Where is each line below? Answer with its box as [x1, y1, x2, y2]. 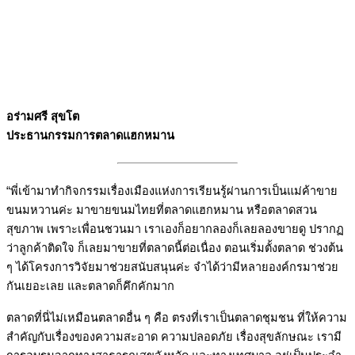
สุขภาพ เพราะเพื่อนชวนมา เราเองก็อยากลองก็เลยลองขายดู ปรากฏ [6, 222, 344, 235]
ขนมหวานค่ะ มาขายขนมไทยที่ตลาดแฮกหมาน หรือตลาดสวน [6, 203, 317, 216]
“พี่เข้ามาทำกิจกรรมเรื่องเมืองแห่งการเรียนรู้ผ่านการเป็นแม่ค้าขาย [6, 184, 338, 197]
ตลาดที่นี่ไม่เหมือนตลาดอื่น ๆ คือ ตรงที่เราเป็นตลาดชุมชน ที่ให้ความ [6, 311, 347, 324]
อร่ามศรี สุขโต [6, 109, 79, 123]
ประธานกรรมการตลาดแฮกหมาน [6, 128, 174, 142]
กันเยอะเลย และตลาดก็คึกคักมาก [6, 279, 174, 292]
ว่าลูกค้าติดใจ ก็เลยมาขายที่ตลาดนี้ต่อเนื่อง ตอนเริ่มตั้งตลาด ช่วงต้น [6, 241, 343, 254]
